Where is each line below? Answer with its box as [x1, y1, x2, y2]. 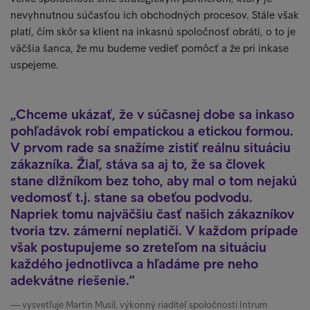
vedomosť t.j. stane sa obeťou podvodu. [10, 189, 253, 206]
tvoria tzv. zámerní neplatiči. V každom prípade [10, 222, 298, 239]
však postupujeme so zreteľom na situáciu [10, 239, 266, 255]
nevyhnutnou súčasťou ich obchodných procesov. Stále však [10, 8, 299, 21]
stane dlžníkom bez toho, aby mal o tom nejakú [10, 172, 297, 189]
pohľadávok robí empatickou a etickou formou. [10, 122, 293, 139]
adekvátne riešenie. [10, 272, 129, 289]
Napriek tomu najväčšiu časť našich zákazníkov [10, 206, 294, 222]
